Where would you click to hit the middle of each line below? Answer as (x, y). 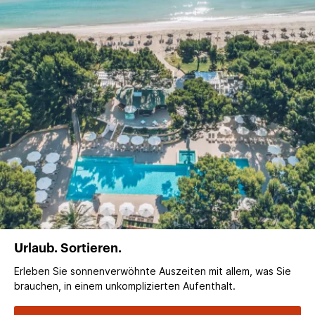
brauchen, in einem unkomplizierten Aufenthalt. (125, 285)
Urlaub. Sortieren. (68, 248)
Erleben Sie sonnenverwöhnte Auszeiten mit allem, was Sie (153, 271)
